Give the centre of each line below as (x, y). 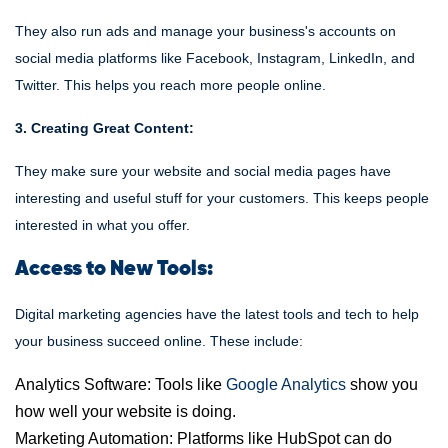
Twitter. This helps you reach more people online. (170, 85)
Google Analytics (286, 384)
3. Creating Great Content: (104, 128)
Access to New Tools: (114, 269)
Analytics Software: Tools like (120, 384)
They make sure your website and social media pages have (203, 171)
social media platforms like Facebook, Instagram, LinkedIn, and (215, 58)
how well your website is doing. (125, 411)
